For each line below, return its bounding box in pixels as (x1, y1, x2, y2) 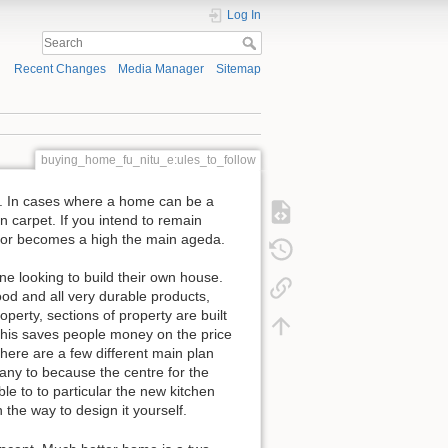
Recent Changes (13, 62, 106, 77)
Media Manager (117, 62, 204, 77)
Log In (227, 8, 261, 22)
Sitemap (216, 62, 261, 77)
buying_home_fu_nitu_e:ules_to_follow (40, 152, 256, 167)
